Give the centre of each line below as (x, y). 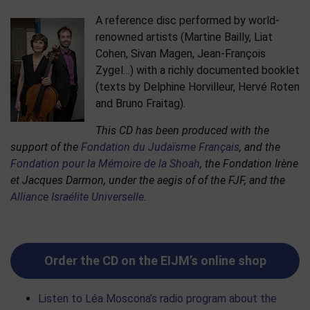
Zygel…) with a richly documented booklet (198, 71)
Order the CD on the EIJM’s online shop (155, 261)
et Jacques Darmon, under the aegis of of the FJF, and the (148, 181)
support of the (46, 147)
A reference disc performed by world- (188, 21)
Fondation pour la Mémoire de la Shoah (105, 164)
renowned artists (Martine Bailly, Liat (184, 37)
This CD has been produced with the (182, 131)
